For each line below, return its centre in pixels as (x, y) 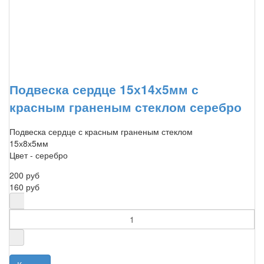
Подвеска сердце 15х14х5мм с (104, 89)
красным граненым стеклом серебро (126, 106)
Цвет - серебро (39, 155)
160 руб (24, 187)
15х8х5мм (29, 143)
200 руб (24, 175)
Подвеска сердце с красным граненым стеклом (101, 132)
